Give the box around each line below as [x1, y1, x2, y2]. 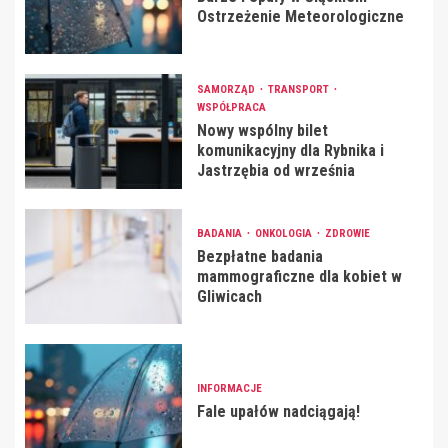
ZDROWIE [324, 226, 370, 240]
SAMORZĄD [196, 82, 258, 96]
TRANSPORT [267, 82, 332, 96]
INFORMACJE [196, 381, 262, 395]
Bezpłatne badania [196, 246, 323, 266]
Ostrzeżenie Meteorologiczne [196, 6, 404, 26]
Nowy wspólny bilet [196, 120, 328, 140]
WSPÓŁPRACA [196, 100, 266, 114]
